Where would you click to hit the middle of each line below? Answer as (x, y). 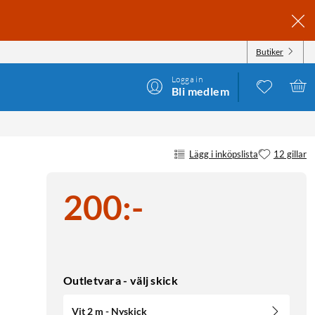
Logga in (187, 79)
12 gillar (290, 154)
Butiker (270, 51)
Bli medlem (200, 91)
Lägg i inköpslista (224, 154)
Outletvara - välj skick (121, 281)
